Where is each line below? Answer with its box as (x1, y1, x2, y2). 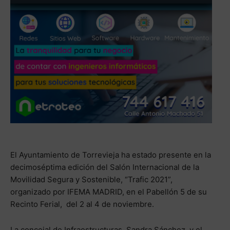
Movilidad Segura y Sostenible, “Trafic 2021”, (10, 175, 172, 185)
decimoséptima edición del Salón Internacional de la (10, 162, 199, 172)
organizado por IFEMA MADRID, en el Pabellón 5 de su (10, 187, 207, 197)
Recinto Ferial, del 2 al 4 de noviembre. (10, 199, 156, 209)
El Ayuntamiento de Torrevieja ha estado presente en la (10, 150, 211, 160)
